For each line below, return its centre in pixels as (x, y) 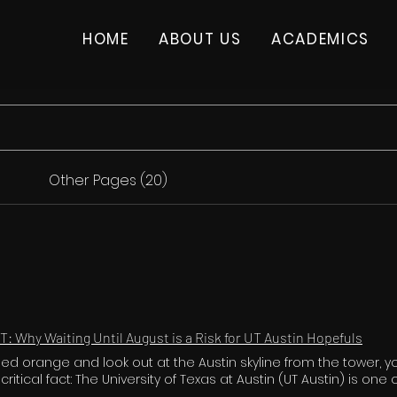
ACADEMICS (320, 39)
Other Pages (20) (108, 180)
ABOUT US (200, 39)
